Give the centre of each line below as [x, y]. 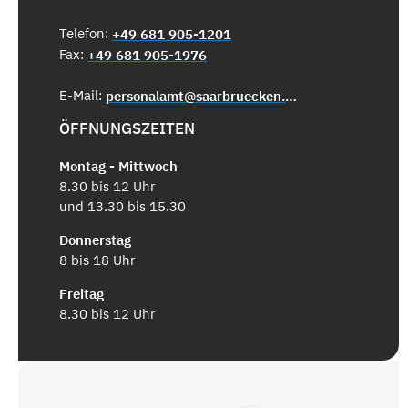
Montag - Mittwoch [118, 167]
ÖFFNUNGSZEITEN [127, 128]
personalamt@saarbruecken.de [291, 96]
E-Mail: [82, 95]
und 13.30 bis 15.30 [122, 207]
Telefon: [86, 33]
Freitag [82, 294]
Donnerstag [95, 240]
